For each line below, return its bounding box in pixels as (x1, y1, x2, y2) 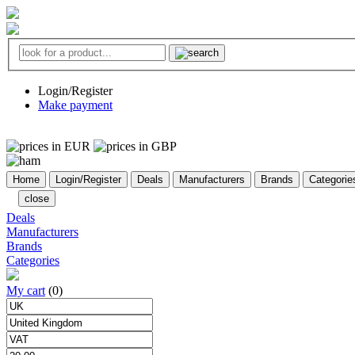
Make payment (38, 97, 113, 112)
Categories (6, 253, 59, 267)
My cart (6, 283, 45, 297)
